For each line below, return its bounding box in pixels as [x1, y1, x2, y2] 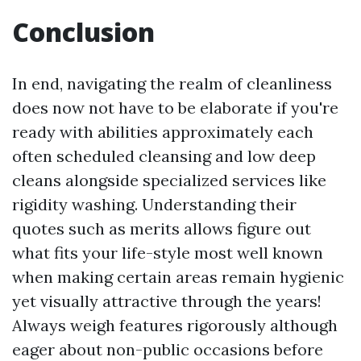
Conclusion [12, 15, 155, 49]
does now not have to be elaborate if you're [12, 98, 338, 118]
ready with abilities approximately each [12, 122, 313, 142]
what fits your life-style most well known [12, 243, 323, 263]
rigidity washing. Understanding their [12, 194, 297, 214]
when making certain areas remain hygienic [12, 267, 344, 287]
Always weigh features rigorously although [12, 315, 338, 335]
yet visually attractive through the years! [12, 291, 322, 311]
